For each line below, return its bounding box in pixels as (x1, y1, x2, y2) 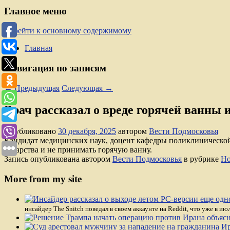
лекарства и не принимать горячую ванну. (4, 145, 152, 155)
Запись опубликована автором (4, 155, 112, 164)
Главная (25, 44, 52, 53)
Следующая (62, 83, 105, 92)
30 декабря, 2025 (58, 127, 116, 136)
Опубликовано (4, 127, 58, 136)
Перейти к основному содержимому (4, 26, 131, 35)
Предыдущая (12, 83, 60, 92)
